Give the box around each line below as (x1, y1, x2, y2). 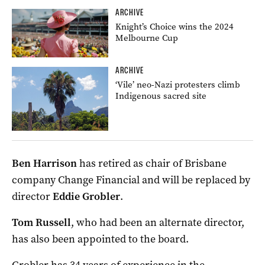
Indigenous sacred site (115, 89, 207, 102)
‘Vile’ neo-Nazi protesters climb (115, 78, 241, 91)
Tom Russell (12, 215, 71, 230)
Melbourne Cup (115, 31, 179, 44)
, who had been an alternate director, (71, 215, 244, 230)
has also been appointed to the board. (12, 232, 189, 247)
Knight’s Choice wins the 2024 (115, 20, 234, 33)
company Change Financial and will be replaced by (12, 173, 250, 188)
